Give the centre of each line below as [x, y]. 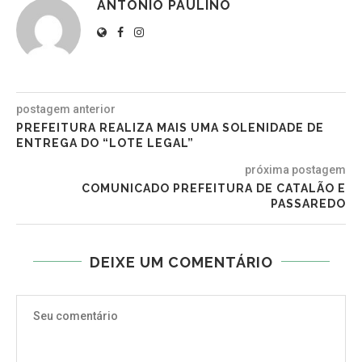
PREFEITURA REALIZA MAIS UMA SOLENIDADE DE [170, 127]
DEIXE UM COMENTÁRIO [181, 262]
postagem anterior [66, 109]
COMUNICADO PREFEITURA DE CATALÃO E [214, 188]
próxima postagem [295, 169]
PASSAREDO [308, 203]
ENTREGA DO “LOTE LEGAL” [105, 143]
